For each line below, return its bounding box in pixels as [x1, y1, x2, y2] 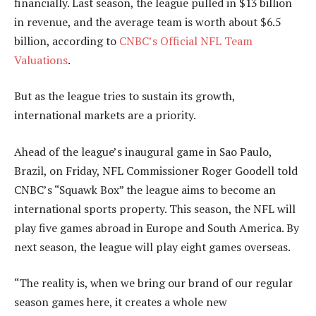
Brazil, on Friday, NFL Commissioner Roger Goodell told [14, 162, 298, 178]
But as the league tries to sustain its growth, [14, 88, 235, 104]
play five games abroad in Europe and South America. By [14, 219, 299, 236]
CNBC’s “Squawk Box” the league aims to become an [14, 181, 276, 197]
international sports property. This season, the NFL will [14, 200, 296, 217]
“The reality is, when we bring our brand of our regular [14, 275, 293, 291]
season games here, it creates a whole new [14, 294, 227, 310]
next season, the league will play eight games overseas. [14, 238, 291, 255]
